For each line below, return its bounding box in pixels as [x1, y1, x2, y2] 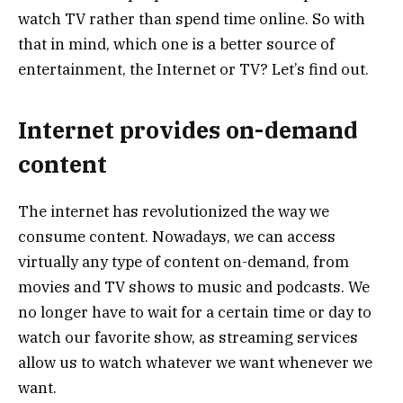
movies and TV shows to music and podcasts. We [18, 276, 370, 297]
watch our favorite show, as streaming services [18, 327, 358, 347]
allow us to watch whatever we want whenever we [18, 352, 372, 372]
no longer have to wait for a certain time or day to [18, 301, 372, 322]
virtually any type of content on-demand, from [18, 251, 349, 272]
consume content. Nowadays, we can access [18, 226, 336, 246]
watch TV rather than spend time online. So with [18, 9, 365, 30]
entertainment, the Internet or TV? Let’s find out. [18, 59, 369, 80]
